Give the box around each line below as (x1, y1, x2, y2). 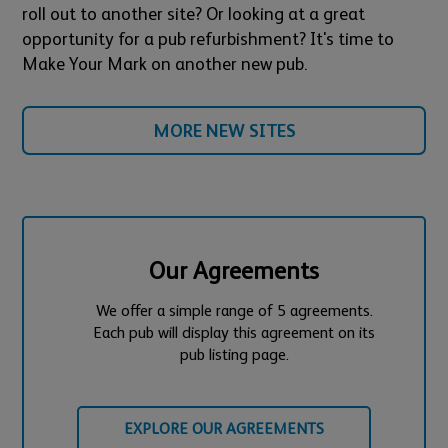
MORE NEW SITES (152, 119, 296, 141)
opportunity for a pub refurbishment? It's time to (22, 27, 395, 49)
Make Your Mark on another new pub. (22, 52, 308, 74)
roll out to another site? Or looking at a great (22, 2, 366, 24)
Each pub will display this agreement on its (93, 322, 375, 342)
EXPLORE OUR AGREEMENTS (124, 418, 324, 438)
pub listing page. (179, 344, 289, 364)
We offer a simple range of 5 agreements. (95, 300, 373, 320)
